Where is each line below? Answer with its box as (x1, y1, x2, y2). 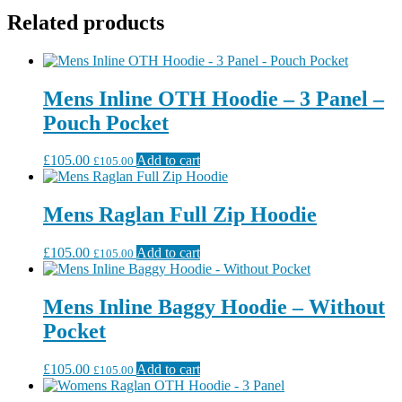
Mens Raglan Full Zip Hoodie (43, 203, 317, 227)
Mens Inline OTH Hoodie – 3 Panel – (43, 86, 384, 110)
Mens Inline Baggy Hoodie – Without (43, 295, 385, 319)
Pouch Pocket (43, 110, 169, 135)
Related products (7, 10, 164, 34)
